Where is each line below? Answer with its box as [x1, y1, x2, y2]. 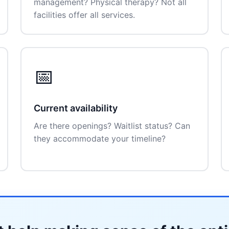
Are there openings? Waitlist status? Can [34, 121, 190, 131]
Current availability [34, 103, 118, 113]
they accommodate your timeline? [34, 133, 166, 144]
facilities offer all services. [34, 10, 135, 20]
